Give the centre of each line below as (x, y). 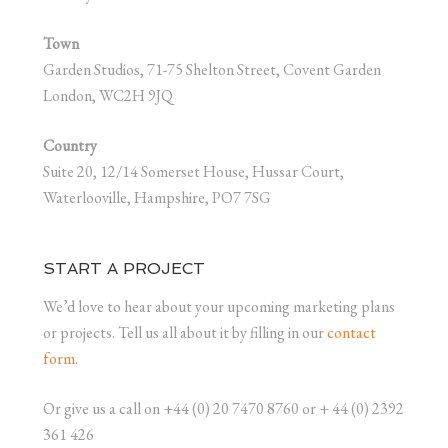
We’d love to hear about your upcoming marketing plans (218, 306)
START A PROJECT (123, 268)
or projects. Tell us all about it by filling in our (184, 332)
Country (69, 145)
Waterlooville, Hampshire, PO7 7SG (156, 197)
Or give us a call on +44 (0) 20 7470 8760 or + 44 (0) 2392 (223, 408)
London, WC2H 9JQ (107, 95)
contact (351, 332)
